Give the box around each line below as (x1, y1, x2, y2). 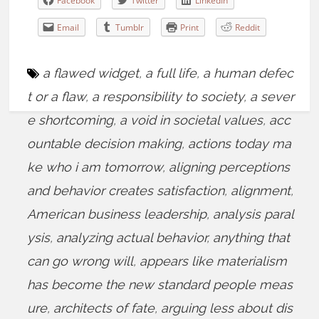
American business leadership (27, 206, 207, 222)
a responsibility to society (92, 89, 244, 105)
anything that (213, 230, 291, 246)
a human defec (203, 66, 294, 81)
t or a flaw (27, 89, 86, 105)
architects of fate (53, 300, 155, 316)
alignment (231, 183, 291, 199)
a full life (145, 66, 197, 81)
